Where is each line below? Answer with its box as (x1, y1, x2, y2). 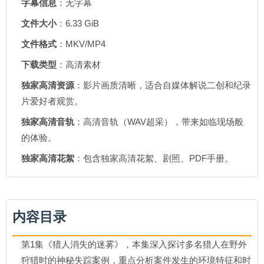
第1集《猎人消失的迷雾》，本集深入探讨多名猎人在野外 (21, 239, 247, 249)
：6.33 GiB (57, 18, 99, 28)
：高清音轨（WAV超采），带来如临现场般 (74, 117, 243, 127)
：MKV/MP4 (57, 39, 105, 49)
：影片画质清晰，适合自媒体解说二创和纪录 (74, 80, 251, 90)
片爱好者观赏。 (21, 96, 83, 106)
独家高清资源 (21, 80, 74, 90)
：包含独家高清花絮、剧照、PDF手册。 (74, 153, 233, 163)
